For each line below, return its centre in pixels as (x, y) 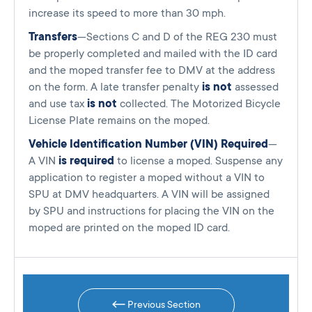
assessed (255, 87)
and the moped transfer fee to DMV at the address (152, 71)
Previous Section (163, 305)
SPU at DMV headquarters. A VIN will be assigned (149, 195)
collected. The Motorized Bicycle (199, 104)
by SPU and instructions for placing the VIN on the (151, 211)
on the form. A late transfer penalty (115, 87)
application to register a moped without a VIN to (147, 178)
